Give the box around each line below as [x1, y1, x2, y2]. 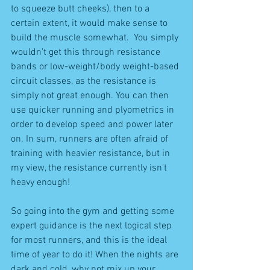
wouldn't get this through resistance [11, 46, 163, 58]
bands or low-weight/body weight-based [11, 60, 181, 73]
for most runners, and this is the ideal [11, 234, 169, 246]
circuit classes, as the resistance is [11, 75, 159, 87]
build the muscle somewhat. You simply [11, 31, 181, 44]
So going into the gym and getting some [11, 205, 177, 218]
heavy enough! [11, 176, 70, 189]
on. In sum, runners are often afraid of [11, 133, 171, 145]
